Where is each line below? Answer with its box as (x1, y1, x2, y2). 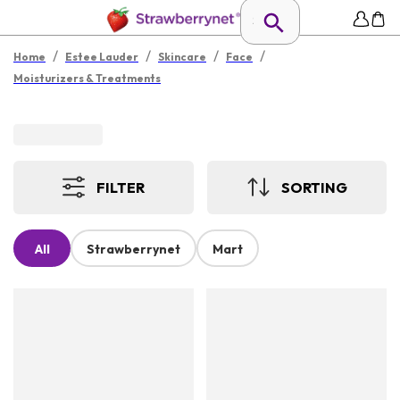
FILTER (96, 178, 146, 196)
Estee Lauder (65, 50, 138, 63)
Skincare (158, 50, 206, 63)
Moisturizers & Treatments (13, 71, 161, 85)
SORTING (280, 178, 347, 196)
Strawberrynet (87, 241, 180, 258)
